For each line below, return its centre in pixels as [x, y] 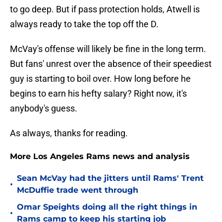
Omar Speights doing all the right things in [107, 207]
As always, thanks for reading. [69, 133]
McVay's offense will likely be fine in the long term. [108, 49]
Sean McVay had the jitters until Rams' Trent [110, 178]
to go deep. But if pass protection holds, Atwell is [105, 9]
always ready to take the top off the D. [84, 24]
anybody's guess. [44, 109]
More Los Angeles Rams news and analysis [100, 157]
